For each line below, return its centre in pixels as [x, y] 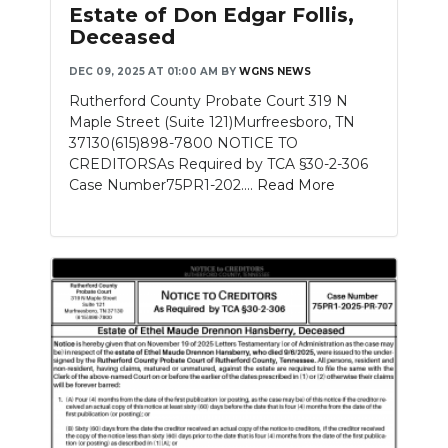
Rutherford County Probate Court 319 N [208, 100]
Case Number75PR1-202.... [163, 184]
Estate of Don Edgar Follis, [211, 14]
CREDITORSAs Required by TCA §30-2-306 [218, 163]
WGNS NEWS [275, 71]
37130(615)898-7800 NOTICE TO [183, 142]
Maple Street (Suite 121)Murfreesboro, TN [212, 121]
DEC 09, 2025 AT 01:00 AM [143, 71]
